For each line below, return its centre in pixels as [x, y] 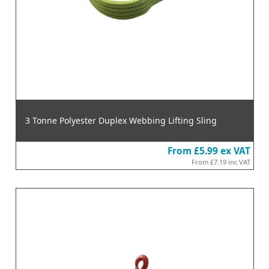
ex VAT [235, 151]
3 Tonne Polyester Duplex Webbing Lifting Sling [121, 120]
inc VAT [239, 162]
